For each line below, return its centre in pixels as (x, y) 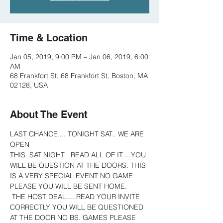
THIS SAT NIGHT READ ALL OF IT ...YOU (79, 155)
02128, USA (29, 85)
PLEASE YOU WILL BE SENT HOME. (68, 186)
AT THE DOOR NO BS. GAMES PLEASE (75, 218)
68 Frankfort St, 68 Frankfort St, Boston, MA (79, 76)
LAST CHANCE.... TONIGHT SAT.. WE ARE (78, 134)
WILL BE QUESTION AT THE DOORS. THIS (79, 165)
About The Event (49, 114)
